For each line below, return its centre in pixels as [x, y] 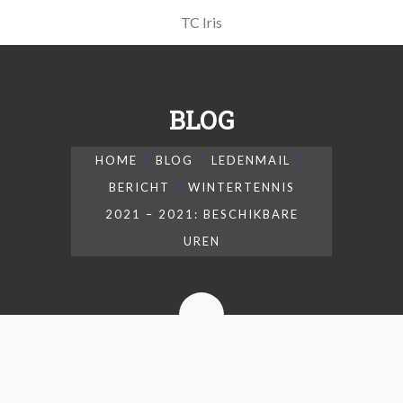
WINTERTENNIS [241, 187]
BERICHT [139, 187]
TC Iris [201, 22]
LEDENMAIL [251, 160]
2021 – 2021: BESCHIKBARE [201, 214]
